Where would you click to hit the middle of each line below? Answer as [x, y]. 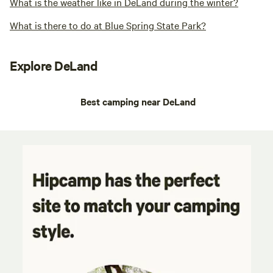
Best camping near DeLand [138, 101]
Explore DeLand [54, 66]
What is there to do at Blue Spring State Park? [108, 25]
